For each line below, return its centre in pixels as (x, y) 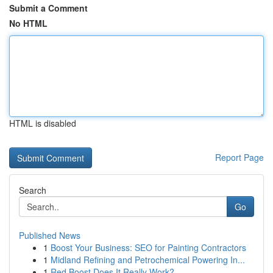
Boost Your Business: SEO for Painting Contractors (148, 247)
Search (33, 190)
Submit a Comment (48, 8)
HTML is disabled (43, 123)
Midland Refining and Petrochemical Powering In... (148, 260)
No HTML (28, 23)
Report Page (239, 157)
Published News (50, 235)
